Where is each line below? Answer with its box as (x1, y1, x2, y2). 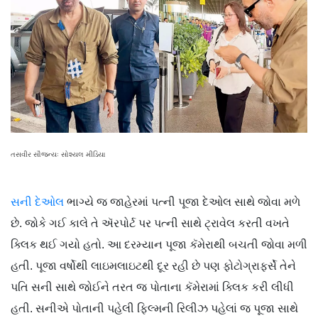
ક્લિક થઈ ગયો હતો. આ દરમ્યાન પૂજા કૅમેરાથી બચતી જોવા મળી (11, 238, 307, 251)
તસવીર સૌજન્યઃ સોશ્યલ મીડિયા (11, 150, 105, 159)
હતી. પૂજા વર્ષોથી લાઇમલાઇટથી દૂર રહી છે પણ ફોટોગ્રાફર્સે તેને (11, 260, 296, 273)
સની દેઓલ (11, 196, 64, 209)
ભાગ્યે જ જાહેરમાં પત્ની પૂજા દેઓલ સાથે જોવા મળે (64, 196, 300, 209)
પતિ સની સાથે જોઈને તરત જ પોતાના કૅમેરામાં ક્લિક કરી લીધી (11, 281, 294, 294)
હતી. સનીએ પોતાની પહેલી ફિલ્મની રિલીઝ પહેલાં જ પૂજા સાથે (11, 302, 298, 315)
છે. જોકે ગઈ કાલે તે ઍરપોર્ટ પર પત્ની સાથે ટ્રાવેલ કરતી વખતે (11, 217, 290, 230)
